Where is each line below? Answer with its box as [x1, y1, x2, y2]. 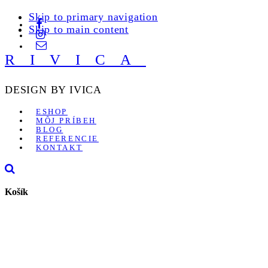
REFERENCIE [36, 134, 99, 143]
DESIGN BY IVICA [5, 84, 102, 96]
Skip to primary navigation [29, 11, 158, 23]
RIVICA [5, 51, 146, 68]
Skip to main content [29, 23, 129, 35]
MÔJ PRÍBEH [36, 116, 96, 125]
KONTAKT [36, 143, 83, 152]
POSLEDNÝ [5, 218, 63, 233]
